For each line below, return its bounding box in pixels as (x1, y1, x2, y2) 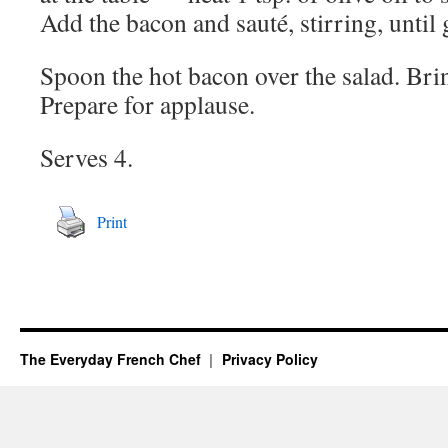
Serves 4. (40, 140, 133, 174)
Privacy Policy (221, 349, 318, 369)
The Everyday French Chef (20, 349, 205, 369)
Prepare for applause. (40, 87, 255, 121)
